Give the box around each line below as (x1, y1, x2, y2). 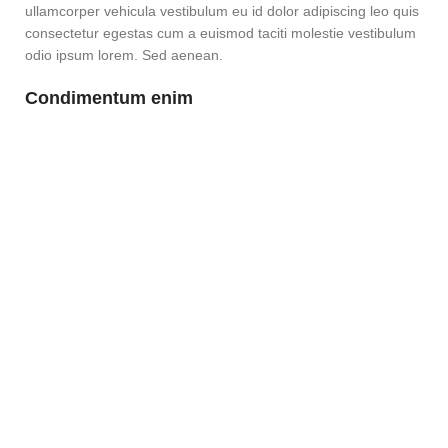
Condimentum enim (25, 88, 193, 108)
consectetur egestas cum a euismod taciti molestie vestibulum (25, 25, 416, 41)
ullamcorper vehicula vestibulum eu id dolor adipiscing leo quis (25, 3, 419, 19)
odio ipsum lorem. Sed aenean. (25, 47, 223, 63)
